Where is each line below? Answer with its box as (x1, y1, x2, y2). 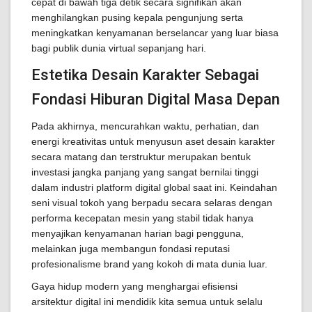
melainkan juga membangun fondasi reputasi (31, 243, 230, 254)
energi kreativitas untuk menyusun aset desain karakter (31, 136, 275, 147)
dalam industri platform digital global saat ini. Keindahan (31, 182, 277, 193)
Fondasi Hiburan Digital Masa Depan (31, 91, 280, 108)
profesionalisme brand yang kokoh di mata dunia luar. (31, 258, 267, 270)
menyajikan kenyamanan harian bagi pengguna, (31, 228, 244, 239)
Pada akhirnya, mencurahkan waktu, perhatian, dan (31, 120, 259, 132)
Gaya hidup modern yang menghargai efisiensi (31, 281, 237, 292)
